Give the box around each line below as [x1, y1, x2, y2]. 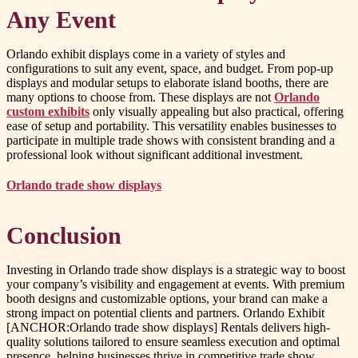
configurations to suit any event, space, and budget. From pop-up [6, 62, 333, 76]
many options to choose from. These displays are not [6, 90, 274, 105]
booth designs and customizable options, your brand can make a [6, 291, 328, 305]
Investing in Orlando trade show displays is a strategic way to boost [6, 262, 345, 276]
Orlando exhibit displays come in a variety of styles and [6, 47, 285, 62]
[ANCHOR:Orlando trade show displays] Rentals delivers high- [6, 320, 330, 334]
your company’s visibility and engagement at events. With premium [6, 276, 344, 291]
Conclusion [6, 222, 121, 249]
